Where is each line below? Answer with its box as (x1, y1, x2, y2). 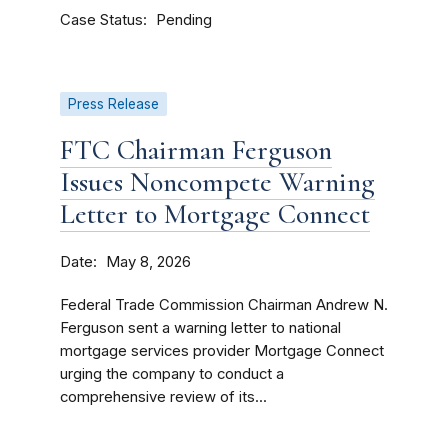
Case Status (60, 10, 143, 29)
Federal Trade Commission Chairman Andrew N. (60, 296, 388, 314)
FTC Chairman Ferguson (60, 133, 332, 167)
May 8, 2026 (106, 253, 191, 271)
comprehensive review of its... (60, 388, 267, 406)
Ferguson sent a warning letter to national (60, 319, 341, 337)
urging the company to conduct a (60, 365, 284, 383)
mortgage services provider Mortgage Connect (60, 342, 384, 360)
